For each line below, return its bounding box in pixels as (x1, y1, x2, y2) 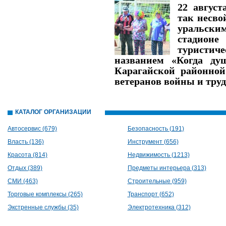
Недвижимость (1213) (127, 151, 190, 158)
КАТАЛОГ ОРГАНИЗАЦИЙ (15, 108, 91, 116)
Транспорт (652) (127, 191, 174, 198)
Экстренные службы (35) (8, 204, 79, 211)
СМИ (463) (8, 178, 38, 185)
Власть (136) (8, 138, 44, 145)
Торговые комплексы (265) (8, 191, 83, 198)
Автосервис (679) (8, 125, 57, 132)
